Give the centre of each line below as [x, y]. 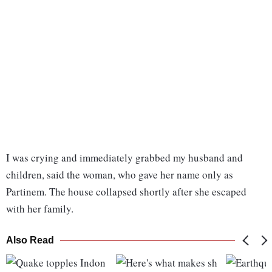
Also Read [30, 240]
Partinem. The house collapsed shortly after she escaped [126, 192]
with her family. [40, 209]
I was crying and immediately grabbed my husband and [124, 158]
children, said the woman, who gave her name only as [120, 175]
